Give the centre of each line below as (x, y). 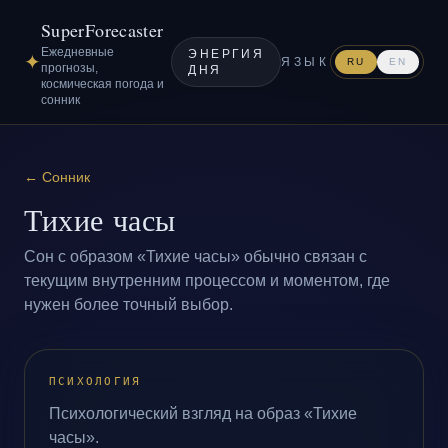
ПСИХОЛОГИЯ (95, 381)
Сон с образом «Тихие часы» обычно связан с (195, 256)
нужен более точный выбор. (128, 304)
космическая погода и (102, 84)
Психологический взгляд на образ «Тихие (203, 413)
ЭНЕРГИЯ (226, 54)
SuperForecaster (102, 30)
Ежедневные (77, 52)
